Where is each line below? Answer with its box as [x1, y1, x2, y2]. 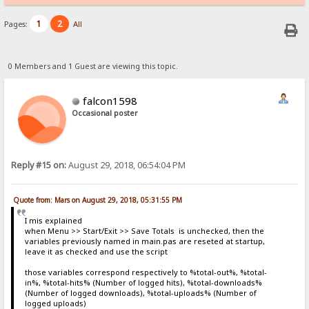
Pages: [4, 19, 30, 30]
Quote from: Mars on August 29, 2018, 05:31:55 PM [13, 195, 183, 206]
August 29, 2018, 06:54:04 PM [66, 159, 186, 171]
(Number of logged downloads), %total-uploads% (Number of [24, 288, 257, 299]
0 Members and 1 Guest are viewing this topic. [8, 61, 178, 71]
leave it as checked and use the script [24, 246, 168, 257]
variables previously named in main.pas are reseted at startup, [24, 236, 265, 247]
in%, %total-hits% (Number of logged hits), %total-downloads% [24, 277, 262, 288]
